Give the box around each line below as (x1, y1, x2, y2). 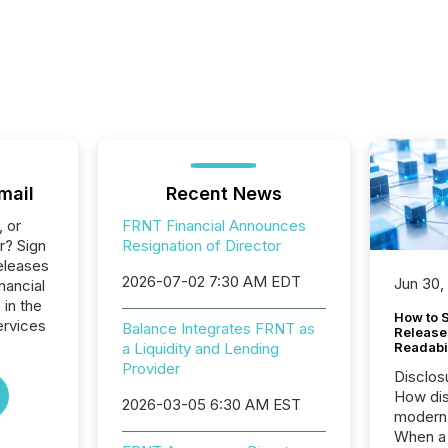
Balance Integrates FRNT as (121, 319, 315, 338)
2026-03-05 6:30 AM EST (121, 395, 301, 414)
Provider (121, 359, 180, 378)
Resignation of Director (121, 236, 281, 255)
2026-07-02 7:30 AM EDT (121, 272, 301, 291)
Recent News (165, 183, 282, 204)
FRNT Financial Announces (121, 216, 306, 235)
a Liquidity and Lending (121, 339, 279, 358)
